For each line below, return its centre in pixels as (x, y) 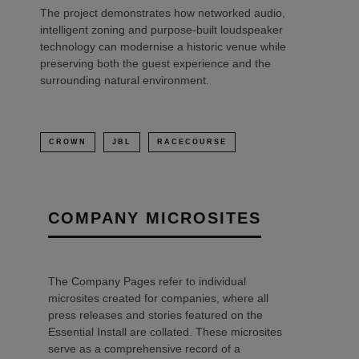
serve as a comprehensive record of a (144, 348)
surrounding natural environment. (125, 80)
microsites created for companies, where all (158, 298)
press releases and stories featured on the (155, 315)
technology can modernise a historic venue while (163, 46)
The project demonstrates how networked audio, (163, 12)
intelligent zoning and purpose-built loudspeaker (161, 29)
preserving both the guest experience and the (155, 63)
